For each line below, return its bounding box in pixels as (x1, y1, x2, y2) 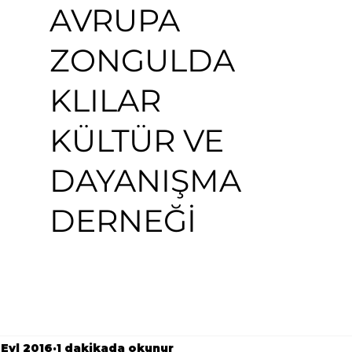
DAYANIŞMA (49, 161, 241, 200)
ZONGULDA (49, 41, 235, 79)
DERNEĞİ (49, 201, 196, 240)
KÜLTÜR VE (49, 121, 224, 159)
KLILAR (49, 81, 169, 119)
